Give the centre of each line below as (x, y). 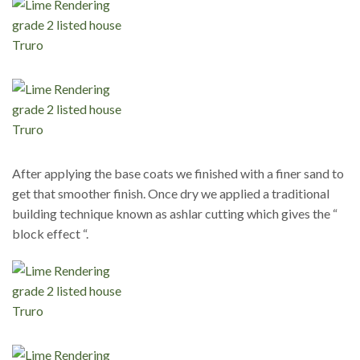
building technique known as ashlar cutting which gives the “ (175, 214)
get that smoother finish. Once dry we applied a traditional (171, 194)
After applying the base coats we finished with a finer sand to (178, 174)
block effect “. (50, 234)
